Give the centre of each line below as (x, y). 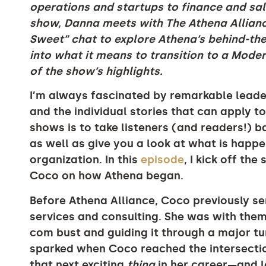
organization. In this (85, 160)
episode (162, 160)
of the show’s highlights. (96, 71)
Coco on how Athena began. (107, 176)
